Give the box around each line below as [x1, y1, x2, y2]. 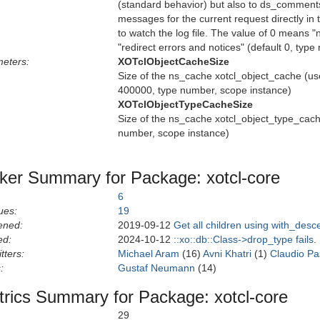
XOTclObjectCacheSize [118, 56, 229, 68]
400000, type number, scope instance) [118, 84, 291, 96]
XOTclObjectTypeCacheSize [118, 99, 253, 111]
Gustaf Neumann [118, 261, 195, 274]
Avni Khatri [203, 247, 251, 259]
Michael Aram [118, 247, 179, 259]
